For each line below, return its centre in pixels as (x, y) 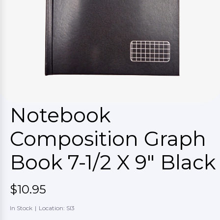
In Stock (21, 208)
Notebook (60, 115)
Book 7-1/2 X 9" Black (113, 162)
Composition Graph (108, 139)
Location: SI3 (57, 208)
